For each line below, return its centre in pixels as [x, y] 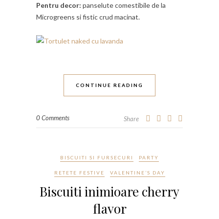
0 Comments [53, 118]
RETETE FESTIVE [79, 172]
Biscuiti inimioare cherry [109, 191]
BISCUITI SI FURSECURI [97, 157]
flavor [109, 208]
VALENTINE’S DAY [137, 172]
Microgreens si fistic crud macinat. [88, 17]
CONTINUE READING [109, 85]
